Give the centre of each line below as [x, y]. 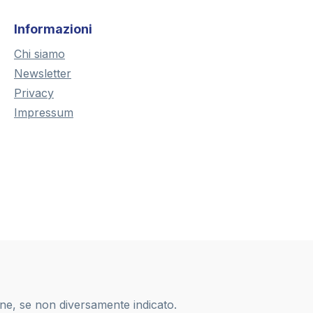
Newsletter [43, 74]
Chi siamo [39, 54]
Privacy [34, 93]
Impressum [44, 113]
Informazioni [53, 29]
